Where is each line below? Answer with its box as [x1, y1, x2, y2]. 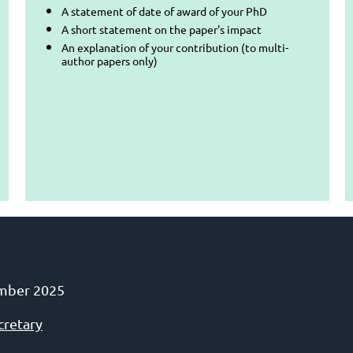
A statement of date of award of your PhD [61, 3, 267, 18]
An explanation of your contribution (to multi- [61, 39, 288, 54]
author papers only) [61, 53, 158, 68]
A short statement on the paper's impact [61, 21, 262, 36]
